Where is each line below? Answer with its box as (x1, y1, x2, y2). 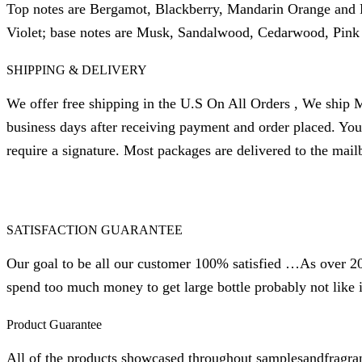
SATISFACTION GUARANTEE (6, 222, 183, 237)
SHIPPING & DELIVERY (6, 62, 147, 77)
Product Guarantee (6, 317, 102, 331)
